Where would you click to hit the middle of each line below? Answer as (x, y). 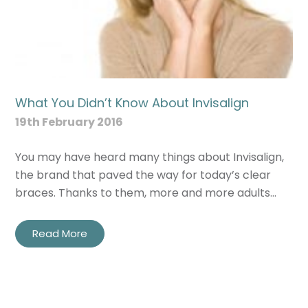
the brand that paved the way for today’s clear (143, 175)
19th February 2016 (69, 122)
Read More (60, 233)
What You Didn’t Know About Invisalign (132, 102)
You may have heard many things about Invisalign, (150, 157)
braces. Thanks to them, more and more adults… (146, 192)
